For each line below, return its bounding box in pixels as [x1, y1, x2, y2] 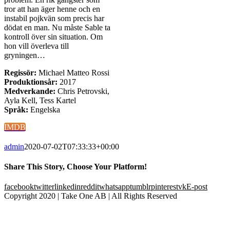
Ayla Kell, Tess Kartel [4, 95, 76, 105]
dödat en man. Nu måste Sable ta [4, 23, 110, 32]
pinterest [151, 182, 178, 191]
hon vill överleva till [4, 41, 69, 50]
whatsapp [99, 182, 130, 191]
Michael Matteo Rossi [36, 68, 109, 77]
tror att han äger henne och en [4, 4, 100, 13]
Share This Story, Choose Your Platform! [4, 162, 147, 171]
